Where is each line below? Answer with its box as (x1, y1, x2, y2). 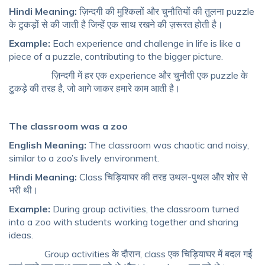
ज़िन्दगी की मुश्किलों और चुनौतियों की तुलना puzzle (77, 5, 254, 18)
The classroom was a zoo (9, 120, 128, 132)
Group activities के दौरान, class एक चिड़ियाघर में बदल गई (9, 248, 252, 260)
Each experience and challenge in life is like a (53, 37, 241, 50)
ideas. (9, 229, 33, 241)
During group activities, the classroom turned (53, 203, 239, 215)
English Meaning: (9, 139, 89, 151)
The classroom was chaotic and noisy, (89, 139, 249, 151)
